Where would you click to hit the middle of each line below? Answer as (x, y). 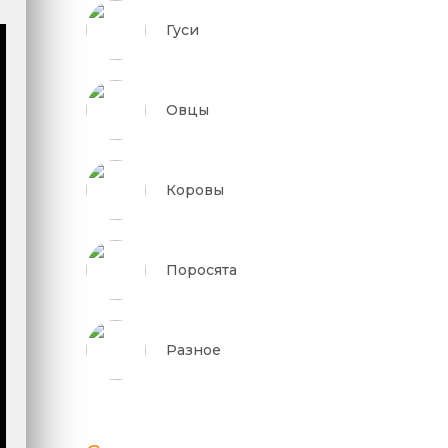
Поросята (201, 270)
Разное (193, 350)
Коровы (195, 190)
